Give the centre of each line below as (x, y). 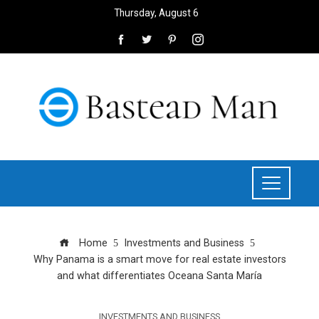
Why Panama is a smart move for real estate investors (159, 259)
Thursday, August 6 (156, 13)
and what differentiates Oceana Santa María (159, 276)
